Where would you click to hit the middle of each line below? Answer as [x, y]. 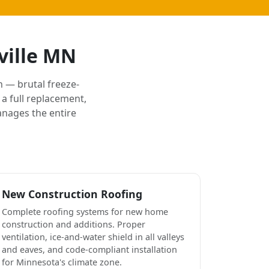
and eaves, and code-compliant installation [89, 249]
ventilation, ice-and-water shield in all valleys [93, 237]
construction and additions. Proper [74, 224]
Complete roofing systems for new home [85, 211]
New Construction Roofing [72, 194]
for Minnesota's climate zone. [62, 262]
